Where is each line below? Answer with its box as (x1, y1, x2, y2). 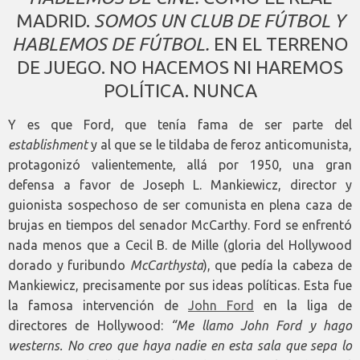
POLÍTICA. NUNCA (103, 80, 257, 100)
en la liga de (254, 297, 352, 313)
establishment (8, 137, 92, 152)
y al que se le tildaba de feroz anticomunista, (91, 137, 352, 152)
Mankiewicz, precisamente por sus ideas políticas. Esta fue (8, 277, 352, 292)
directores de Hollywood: (8, 317, 171, 333)
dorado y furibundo (8, 257, 130, 272)
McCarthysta (129, 257, 203, 272)
